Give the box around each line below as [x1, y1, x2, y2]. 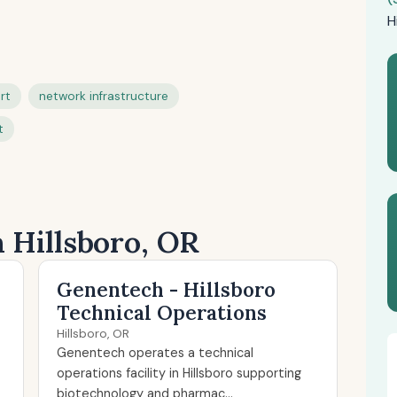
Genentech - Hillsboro [57, 276, 276, 302]
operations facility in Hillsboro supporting [57, 365, 302, 381]
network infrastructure [39, 89, 168, 104]
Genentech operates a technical [57, 345, 254, 361]
